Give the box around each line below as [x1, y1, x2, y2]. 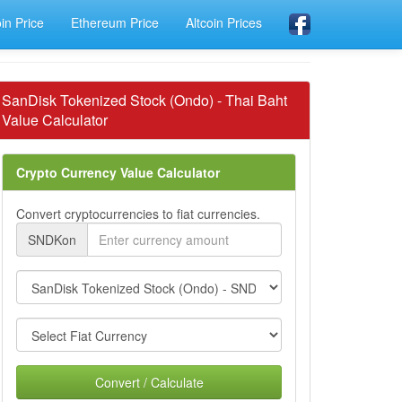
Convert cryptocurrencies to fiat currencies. [16, 205, 260, 223]
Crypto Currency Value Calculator [16, 163, 220, 181]
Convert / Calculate [94, 373, 204, 391]
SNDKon [28, 231, 76, 249]
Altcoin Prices [186, 13, 262, 31]
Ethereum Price [71, 13, 159, 31]
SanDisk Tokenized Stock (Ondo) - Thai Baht [2, 90, 287, 110]
